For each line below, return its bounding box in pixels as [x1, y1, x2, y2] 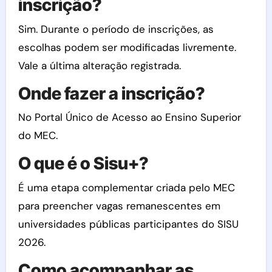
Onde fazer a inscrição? [18, 83, 205, 104]
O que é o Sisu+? [18, 153, 149, 174]
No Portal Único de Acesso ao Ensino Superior [18, 110, 241, 124]
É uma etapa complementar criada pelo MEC [18, 180, 235, 194]
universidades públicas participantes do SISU [18, 217, 239, 231]
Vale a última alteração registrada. [18, 58, 181, 72]
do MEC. [18, 129, 58, 142]
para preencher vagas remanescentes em [18, 199, 220, 212]
